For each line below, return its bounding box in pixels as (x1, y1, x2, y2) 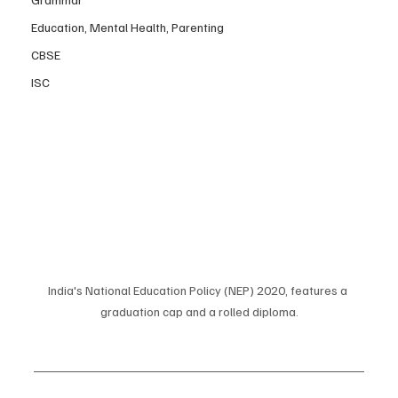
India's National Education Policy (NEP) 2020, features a (48, 283, 350, 298)
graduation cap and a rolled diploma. (99, 304, 298, 320)
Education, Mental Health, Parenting (31, 20, 224, 36)
